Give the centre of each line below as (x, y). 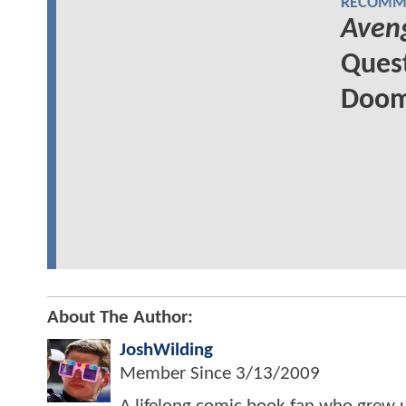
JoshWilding (166, 350)
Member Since (178, 373)
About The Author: (120, 317)
